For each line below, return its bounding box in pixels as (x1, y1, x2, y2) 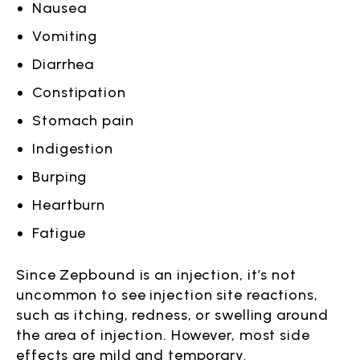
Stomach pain (32, 112, 134, 129)
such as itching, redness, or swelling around (16, 306, 329, 324)
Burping (32, 168, 88, 186)
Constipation (32, 84, 126, 101)
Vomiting (32, 27, 98, 45)
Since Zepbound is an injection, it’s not (16, 266, 297, 284)
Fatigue (32, 224, 87, 242)
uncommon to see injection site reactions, (16, 286, 318, 304)
